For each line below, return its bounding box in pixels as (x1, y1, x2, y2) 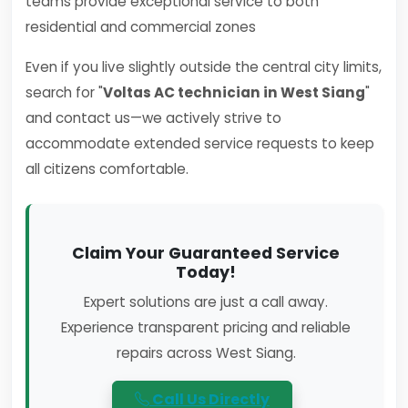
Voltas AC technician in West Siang (103, 83, 365, 102)
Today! (176, 261, 236, 283)
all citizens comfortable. (25, 159, 189, 178)
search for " (25, 83, 103, 102)
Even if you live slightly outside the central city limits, (25, 57, 382, 76)
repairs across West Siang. (116, 343, 296, 362)
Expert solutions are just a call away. (84, 292, 328, 311)
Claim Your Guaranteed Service (72, 242, 340, 264)
